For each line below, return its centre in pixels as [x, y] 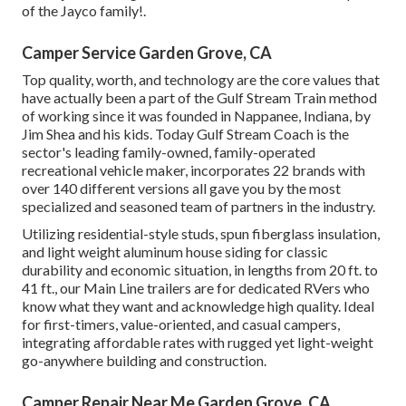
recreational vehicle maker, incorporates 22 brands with [193, 170]
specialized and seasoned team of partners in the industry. [198, 207]
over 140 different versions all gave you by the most [181, 188]
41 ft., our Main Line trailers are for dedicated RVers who [196, 288]
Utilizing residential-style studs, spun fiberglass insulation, [201, 234]
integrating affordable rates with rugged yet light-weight [198, 343]
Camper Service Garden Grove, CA [147, 53]
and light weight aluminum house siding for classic [175, 252]
